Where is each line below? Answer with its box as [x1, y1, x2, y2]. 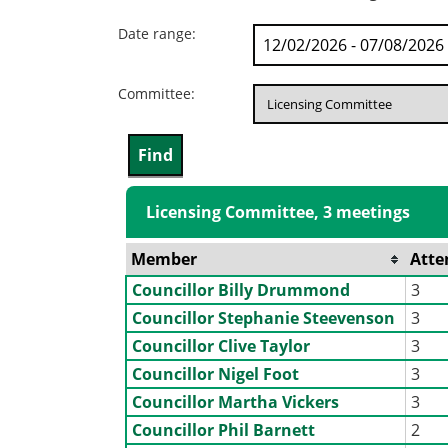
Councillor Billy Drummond [132, 278, 351, 301]
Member [131, 247, 198, 270]
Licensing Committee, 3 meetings [146, 200, 411, 223]
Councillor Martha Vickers [132, 390, 340, 413]
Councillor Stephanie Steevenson [132, 306, 396, 329]
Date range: [118, 23, 197, 43]
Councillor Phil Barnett [132, 418, 316, 441]
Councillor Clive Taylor [132, 334, 311, 357]
